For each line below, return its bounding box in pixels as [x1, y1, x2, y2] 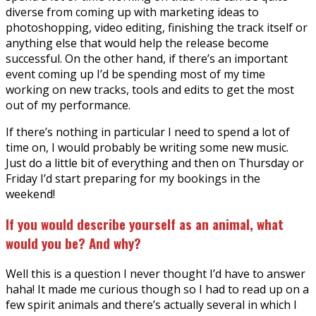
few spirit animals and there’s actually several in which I [6, 297, 297, 313]
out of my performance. [6, 97, 130, 113]
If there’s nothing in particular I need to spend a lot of [6, 123, 290, 140]
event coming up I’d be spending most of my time [6, 66, 265, 82]
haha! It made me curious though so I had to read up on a [6, 281, 309, 298]
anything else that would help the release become [6, 35, 269, 51]
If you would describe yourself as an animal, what [6, 214, 284, 234]
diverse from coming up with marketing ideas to [6, 4, 259, 20]
